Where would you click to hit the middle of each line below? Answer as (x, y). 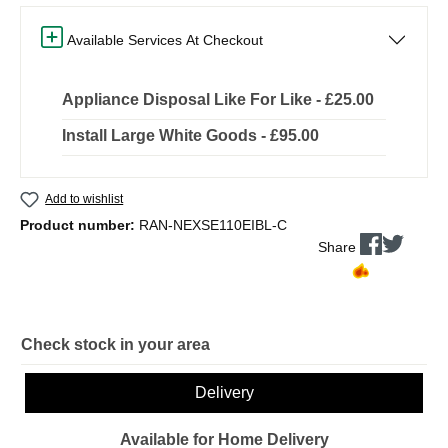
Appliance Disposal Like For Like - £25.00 (218, 99)
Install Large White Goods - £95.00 (190, 135)
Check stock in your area (115, 344)
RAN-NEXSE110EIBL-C (213, 224)
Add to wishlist (84, 198)
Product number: (79, 224)
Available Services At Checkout (163, 39)
